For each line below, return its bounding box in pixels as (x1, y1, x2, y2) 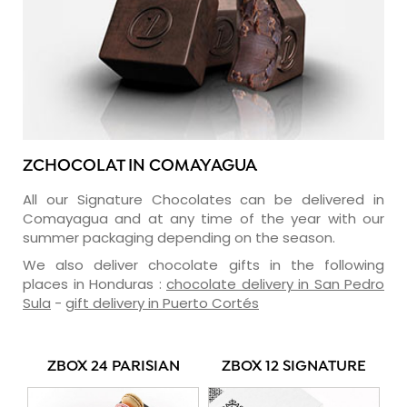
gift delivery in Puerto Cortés (65, 293, 259, 313)
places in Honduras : (23, 273, 166, 293)
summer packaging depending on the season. (23, 227, 335, 247)
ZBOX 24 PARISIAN (46, 357, 180, 376)
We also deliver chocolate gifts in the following (23, 254, 384, 274)
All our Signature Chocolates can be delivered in (23, 189, 384, 209)
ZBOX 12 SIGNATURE (222, 357, 366, 376)
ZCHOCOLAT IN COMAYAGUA (23, 155, 257, 177)
